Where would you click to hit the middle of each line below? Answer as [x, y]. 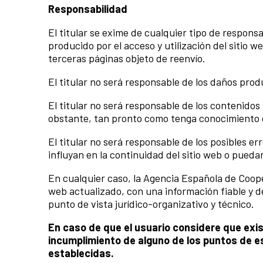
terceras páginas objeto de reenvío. [127, 58]
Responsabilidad [88, 9]
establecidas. [81, 253]
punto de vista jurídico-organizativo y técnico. [151, 204]
